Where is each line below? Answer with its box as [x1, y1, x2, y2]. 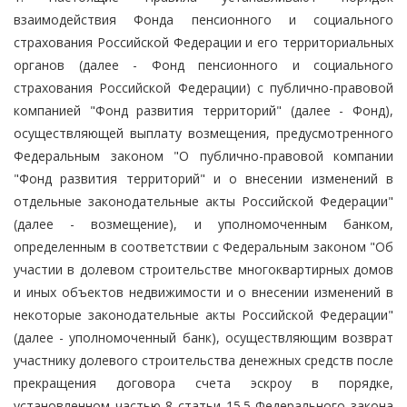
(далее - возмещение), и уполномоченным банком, [14, 214, 393, 233]
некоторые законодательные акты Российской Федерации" [14, 305, 393, 323]
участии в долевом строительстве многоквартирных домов [14, 260, 393, 278]
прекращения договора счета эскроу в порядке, [14, 373, 393, 392]
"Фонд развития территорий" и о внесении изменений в [14, 169, 393, 187]
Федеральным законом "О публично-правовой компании [14, 146, 393, 164]
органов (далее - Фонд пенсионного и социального [14, 55, 393, 74]
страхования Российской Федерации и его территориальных [14, 33, 393, 51]
